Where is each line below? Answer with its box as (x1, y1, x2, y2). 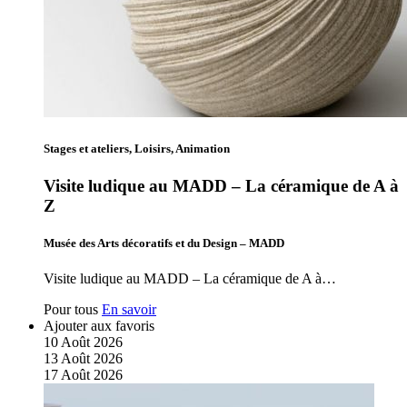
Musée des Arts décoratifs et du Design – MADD (44, 235, 284, 250)
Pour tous (44, 302, 98, 318)
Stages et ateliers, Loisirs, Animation (44, 141, 230, 155)
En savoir (102, 302, 156, 318)
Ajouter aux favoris (44, 318, 154, 334)
